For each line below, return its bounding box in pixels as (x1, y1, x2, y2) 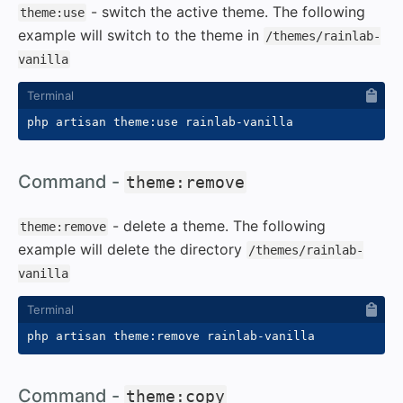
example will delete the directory (18, 239, 246, 258)
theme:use (20, 4, 85, 20)
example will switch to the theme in (18, 25, 264, 44)
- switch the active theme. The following (86, 2, 365, 21)
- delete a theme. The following (108, 216, 326, 235)
